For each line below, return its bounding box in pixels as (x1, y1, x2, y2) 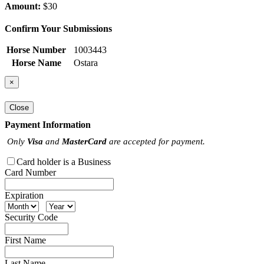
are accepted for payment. (107, 136, 205, 146)
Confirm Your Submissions (5, 24, 112, 34)
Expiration (5, 190, 44, 200)
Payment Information (5, 119, 91, 130)
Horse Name (11, 58, 61, 68)
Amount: (5, 1, 41, 12)
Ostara (74, 58, 98, 68)
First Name (5, 235, 46, 245)
